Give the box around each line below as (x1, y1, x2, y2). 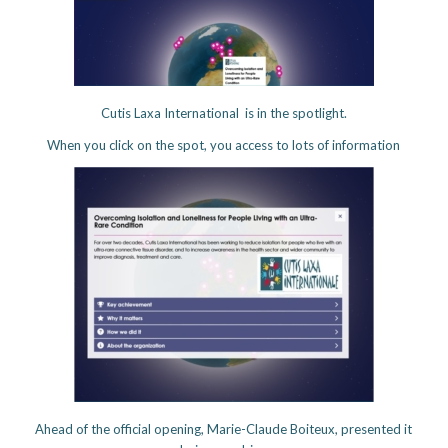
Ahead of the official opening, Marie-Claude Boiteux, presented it (35, 421, 413, 438)
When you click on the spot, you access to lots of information (47, 137, 401, 154)
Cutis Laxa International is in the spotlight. (100, 105, 347, 122)
